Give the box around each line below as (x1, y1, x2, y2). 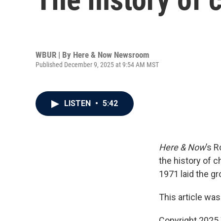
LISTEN (64, 99, 93, 108)
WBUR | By (36, 49, 73, 60)
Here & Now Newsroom (73, 49, 149, 60)
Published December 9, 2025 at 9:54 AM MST (36, 60, 159, 69)
